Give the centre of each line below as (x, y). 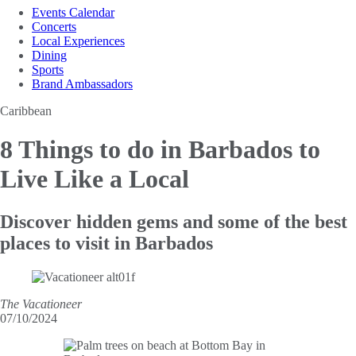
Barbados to (254, 150)
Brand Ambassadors (82, 83)
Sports (48, 69)
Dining (49, 55)
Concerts (54, 26)
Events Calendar (73, 12)
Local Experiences (78, 41)
